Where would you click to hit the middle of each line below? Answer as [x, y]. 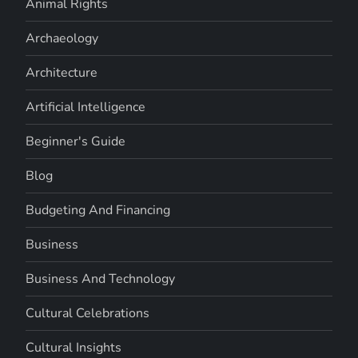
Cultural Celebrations [88, 313]
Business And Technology [101, 278]
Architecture [62, 72]
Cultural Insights [74, 347]
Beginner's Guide [76, 141]
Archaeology [62, 38]
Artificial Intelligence [86, 107]
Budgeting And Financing [98, 210]
